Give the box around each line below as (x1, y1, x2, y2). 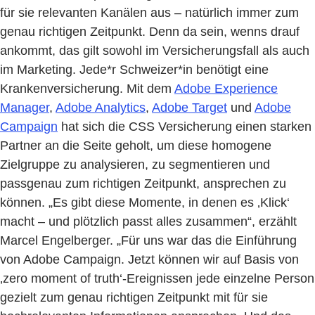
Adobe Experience (174, 82, 278, 96)
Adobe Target (152, 101, 227, 115)
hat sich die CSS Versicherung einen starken (58, 120, 311, 134)
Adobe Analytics (56, 101, 146, 115)
